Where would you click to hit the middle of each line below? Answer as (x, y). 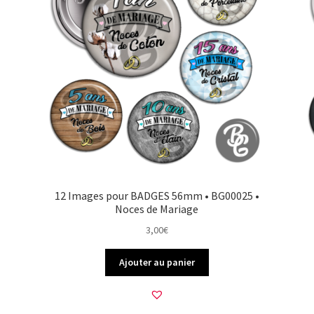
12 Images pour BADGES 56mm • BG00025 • (157, 196)
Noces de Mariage (157, 209)
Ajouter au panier (157, 262)
